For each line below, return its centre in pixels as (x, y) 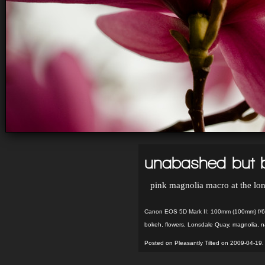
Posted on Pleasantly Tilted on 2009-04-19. (204, 243)
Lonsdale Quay (208, 224)
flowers (174, 224)
